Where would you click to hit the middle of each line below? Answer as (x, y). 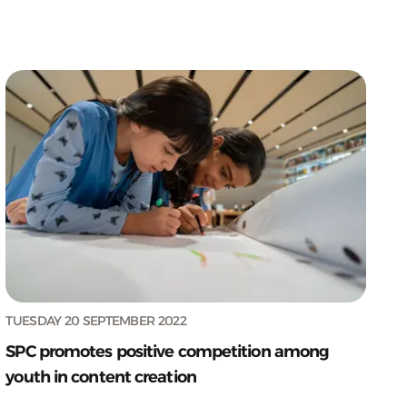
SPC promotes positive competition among (168, 351)
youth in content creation (101, 377)
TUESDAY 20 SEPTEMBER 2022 (96, 320)
